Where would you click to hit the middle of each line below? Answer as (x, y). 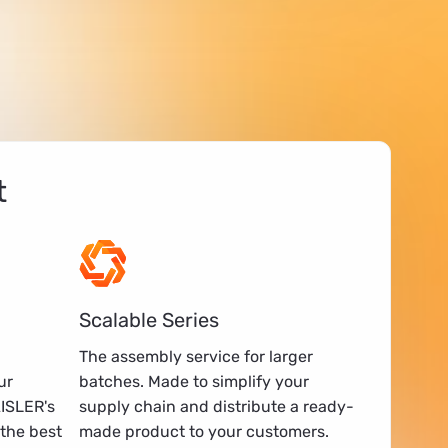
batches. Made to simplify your (193, 381)
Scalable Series (148, 319)
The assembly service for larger (195, 356)
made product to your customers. (203, 431)
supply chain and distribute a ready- (216, 406)
